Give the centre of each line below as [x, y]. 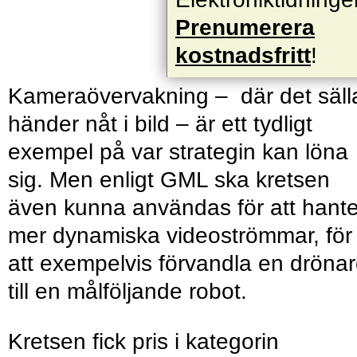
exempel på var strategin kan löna [178, 152]
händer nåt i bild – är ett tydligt [160, 124]
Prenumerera [245, 28]
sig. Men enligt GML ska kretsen [169, 180]
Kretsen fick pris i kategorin [143, 342]
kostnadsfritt [243, 56]
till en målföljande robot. [127, 292]
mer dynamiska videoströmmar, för [180, 236]
